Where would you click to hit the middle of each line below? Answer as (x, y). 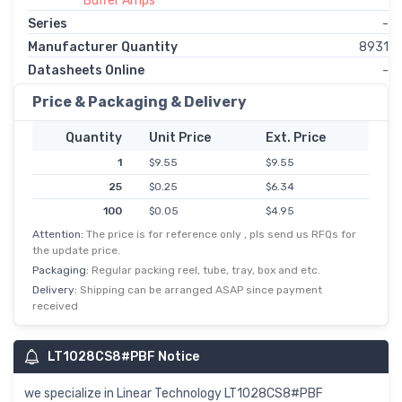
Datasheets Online (86, 71)
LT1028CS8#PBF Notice (123, 357)
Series (48, 24)
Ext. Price (295, 138)
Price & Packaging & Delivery (140, 102)
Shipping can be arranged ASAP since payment (201, 290)
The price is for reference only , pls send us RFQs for (221, 235)
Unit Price (179, 138)
